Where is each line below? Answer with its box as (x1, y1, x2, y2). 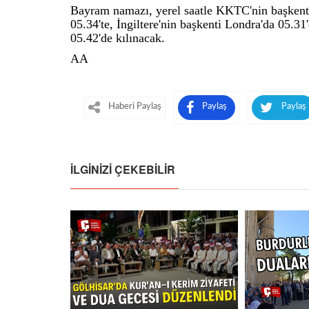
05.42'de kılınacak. (70, 31, 165, 46)
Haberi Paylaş (108, 101, 161, 111)
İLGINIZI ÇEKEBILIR (70, 161, 175, 178)
